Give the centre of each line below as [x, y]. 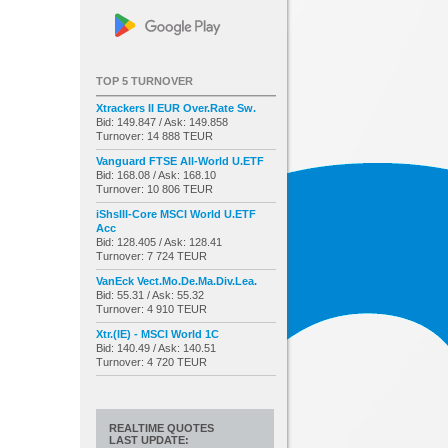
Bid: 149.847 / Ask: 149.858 [162, 121]
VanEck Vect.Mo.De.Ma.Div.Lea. [176, 280]
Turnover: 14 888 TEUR [154, 135]
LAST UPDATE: [149, 439]
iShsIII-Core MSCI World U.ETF [176, 213]
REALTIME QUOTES [161, 427]
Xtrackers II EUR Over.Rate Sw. [176, 107]
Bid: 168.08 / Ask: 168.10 [156, 174]
